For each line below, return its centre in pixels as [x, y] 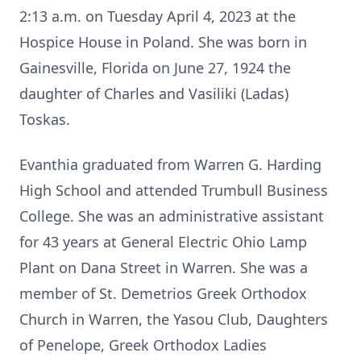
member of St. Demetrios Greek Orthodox [163, 293]
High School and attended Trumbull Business [174, 190]
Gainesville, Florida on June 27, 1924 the [155, 68]
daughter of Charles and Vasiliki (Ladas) [154, 93]
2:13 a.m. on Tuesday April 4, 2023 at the [158, 16]
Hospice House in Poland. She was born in [163, 42]
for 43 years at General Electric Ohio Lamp [163, 242]
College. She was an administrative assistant [172, 216]
